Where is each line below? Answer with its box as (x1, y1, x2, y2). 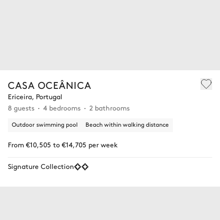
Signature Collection (8, 161, 74, 171)
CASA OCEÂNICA (8, 78, 91, 91)
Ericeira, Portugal (8, 91, 62, 101)
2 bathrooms (89, 102, 130, 112)
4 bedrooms (43, 102, 81, 112)
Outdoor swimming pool (12, 120, 78, 128)
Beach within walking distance (85, 120, 169, 128)
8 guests (8, 102, 34, 112)
